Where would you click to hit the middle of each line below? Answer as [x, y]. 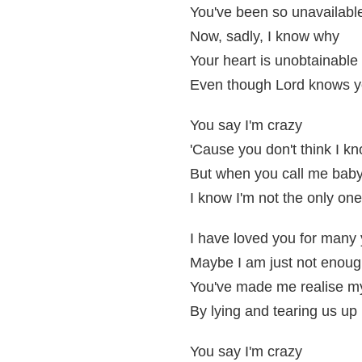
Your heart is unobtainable [274, 61]
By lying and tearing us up [274, 311]
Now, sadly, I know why [265, 36]
